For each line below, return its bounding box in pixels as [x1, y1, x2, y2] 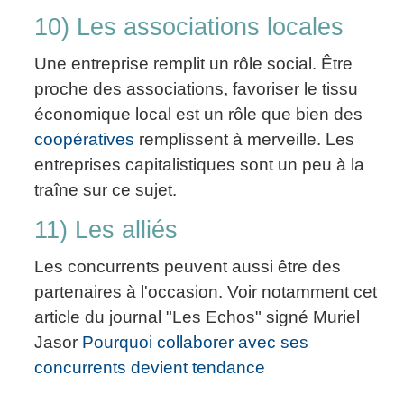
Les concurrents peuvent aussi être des [34, 257, 341, 277]
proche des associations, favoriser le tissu [34, 79, 358, 99]
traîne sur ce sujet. [34, 180, 177, 200]
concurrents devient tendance [34, 358, 265, 378]
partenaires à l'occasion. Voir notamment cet [34, 282, 377, 302]
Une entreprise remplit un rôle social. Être [34, 54, 353, 74]
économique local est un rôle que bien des [34, 105, 363, 124]
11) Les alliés [34, 216, 178, 244]
